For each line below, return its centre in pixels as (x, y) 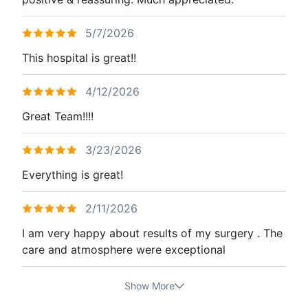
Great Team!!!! (58, 116)
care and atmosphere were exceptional (124, 249)
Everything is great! (73, 174)
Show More (149, 285)
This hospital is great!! (79, 57)
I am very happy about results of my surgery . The (152, 233)
